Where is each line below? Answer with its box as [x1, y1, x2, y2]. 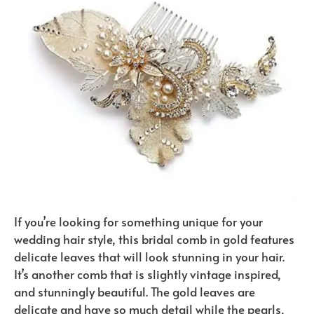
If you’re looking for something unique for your [14, 212, 263, 230]
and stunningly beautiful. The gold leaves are [14, 282, 255, 300]
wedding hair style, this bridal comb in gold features [14, 230, 294, 247]
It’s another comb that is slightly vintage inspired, [14, 265, 281, 282]
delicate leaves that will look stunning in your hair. [14, 247, 285, 265]
